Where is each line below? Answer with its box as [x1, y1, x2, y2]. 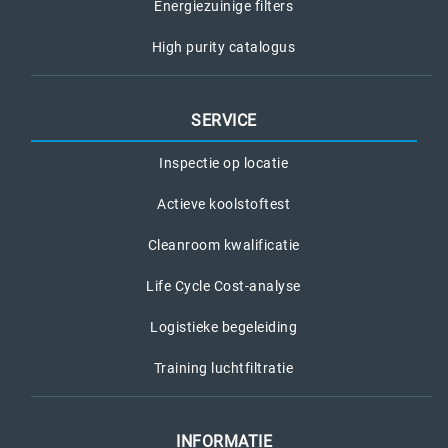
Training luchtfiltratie [153, 359, 294, 376]
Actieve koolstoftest [157, 195, 290, 212]
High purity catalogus [151, 38, 296, 55]
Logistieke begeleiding [150, 318, 297, 335]
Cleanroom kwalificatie [147, 236, 300, 253]
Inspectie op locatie [159, 154, 288, 171]
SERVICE [191, 110, 257, 130]
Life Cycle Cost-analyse [146, 277, 301, 294]
